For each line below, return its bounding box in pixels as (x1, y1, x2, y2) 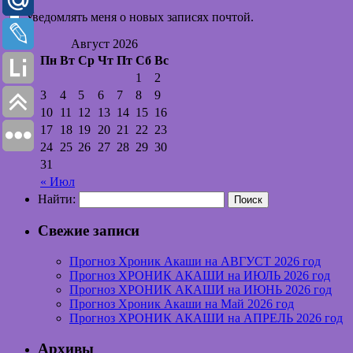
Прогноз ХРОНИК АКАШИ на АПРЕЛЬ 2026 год (69, 310, 343, 325)
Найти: (38, 191, 76, 206)
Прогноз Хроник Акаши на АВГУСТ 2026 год (69, 254, 321, 268)
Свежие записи (38, 222, 139, 240)
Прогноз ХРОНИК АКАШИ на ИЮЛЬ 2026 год (69, 268, 330, 282)
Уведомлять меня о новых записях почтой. (25, 9, 254, 24)
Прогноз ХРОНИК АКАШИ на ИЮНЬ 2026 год (69, 282, 332, 296)
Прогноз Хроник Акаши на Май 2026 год (69, 296, 294, 310)
